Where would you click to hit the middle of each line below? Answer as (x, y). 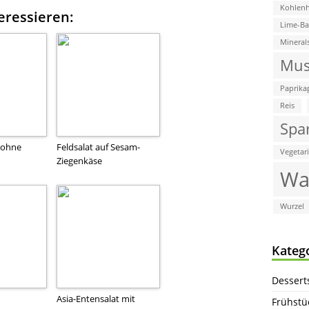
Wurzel (292, 206)
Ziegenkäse (79, 160)
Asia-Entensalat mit (96, 298)
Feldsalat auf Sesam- (98, 147)
